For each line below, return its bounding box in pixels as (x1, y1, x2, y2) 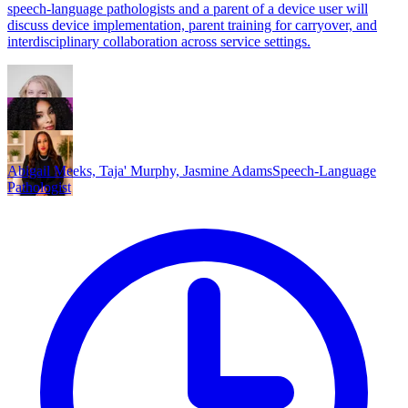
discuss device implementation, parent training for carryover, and (7, 16, 377, 33)
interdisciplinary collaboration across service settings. (7, 33, 311, 49)
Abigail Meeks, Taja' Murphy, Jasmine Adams (7, 162, 272, 178)
